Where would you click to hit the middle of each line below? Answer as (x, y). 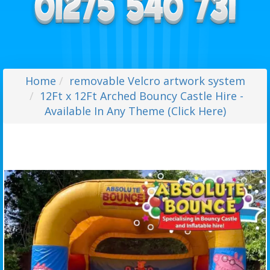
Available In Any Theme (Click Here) (135, 111)
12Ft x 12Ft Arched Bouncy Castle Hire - (142, 96)
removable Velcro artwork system (157, 81)
